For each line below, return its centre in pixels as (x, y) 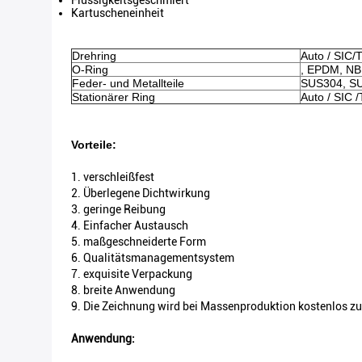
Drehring (94, 56)
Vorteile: (94, 145)
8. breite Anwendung (123, 290)
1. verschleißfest (113, 177)
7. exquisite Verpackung (132, 274)
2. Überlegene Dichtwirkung (141, 193)
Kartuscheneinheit (118, 13)
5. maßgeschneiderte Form (139, 242)
